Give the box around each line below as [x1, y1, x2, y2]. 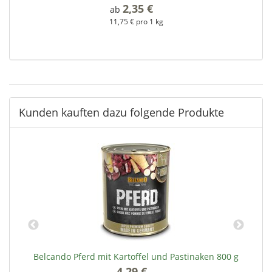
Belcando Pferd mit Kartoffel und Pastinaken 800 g [33, 250, 239, 262]
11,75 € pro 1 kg [109, 16, 163, 26]
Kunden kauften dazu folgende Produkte [19, 104, 224, 120]
